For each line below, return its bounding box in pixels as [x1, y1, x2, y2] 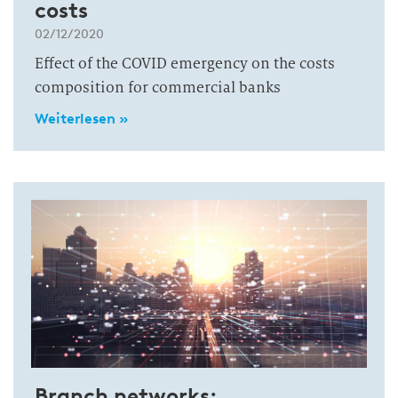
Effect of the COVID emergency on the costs [35, 54, 335, 73]
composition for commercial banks [35, 78, 281, 97]
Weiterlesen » [35, 110, 128, 127]
